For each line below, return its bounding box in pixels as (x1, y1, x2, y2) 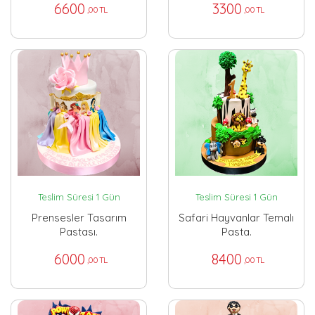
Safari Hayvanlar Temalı (179, 211, 294, 225)
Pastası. (60, 225, 98, 239)
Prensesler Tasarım (31, 211, 127, 225)
